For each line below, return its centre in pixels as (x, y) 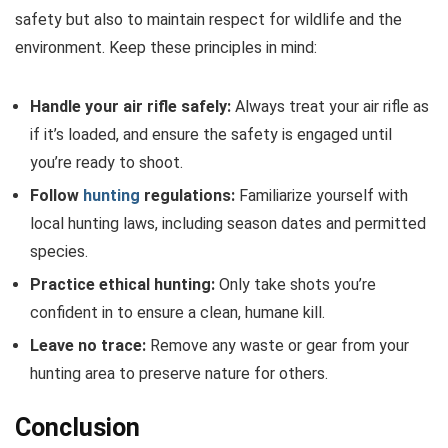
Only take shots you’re (295, 284)
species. (59, 251)
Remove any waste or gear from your (277, 345)
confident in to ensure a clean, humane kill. (177, 312)
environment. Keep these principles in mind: (166, 47)
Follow (56, 195)
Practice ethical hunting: (122, 284)
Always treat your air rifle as (330, 106)
